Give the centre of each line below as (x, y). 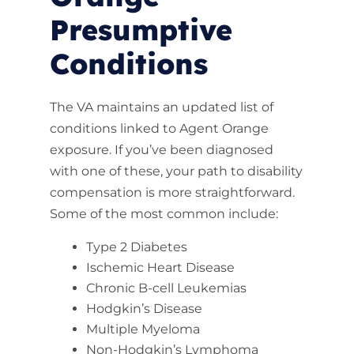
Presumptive (141, 30)
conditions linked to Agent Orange (159, 128)
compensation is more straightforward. (172, 192)
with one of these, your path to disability (176, 171)
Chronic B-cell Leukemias (166, 288)
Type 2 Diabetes (136, 247)
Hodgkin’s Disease (144, 309)
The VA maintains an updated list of (161, 107)
